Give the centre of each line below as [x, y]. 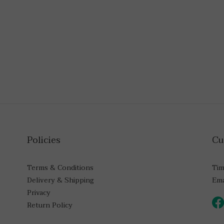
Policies [44, 140]
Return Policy [50, 205]
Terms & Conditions [60, 168]
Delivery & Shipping [60, 180]
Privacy [39, 193]
